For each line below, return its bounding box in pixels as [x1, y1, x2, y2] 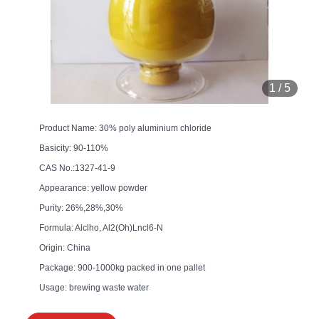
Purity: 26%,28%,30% [39, 202, 123, 213]
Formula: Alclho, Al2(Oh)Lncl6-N [39, 222, 163, 233]
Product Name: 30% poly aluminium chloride [39, 122, 211, 133]
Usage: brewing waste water [39, 282, 149, 293]
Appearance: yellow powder [39, 182, 147, 193]
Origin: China [39, 242, 90, 253]
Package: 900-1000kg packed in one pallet [39, 262, 205, 273]
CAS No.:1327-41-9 [39, 162, 115, 173]
